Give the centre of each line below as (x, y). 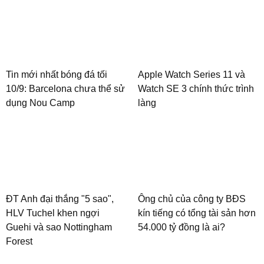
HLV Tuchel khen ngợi (53, 213)
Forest (19, 241)
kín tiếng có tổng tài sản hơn (197, 213)
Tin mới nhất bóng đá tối (57, 75)
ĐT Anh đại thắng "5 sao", (60, 199)
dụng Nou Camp (40, 103)
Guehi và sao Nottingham (59, 227)
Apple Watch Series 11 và (192, 75)
